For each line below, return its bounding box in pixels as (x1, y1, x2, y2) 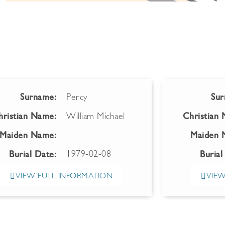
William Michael (66, 113, 125, 122)
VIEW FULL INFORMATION (15, 173, 113, 181)
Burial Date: (9, 151, 56, 160)
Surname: (20, 94, 56, 103)
